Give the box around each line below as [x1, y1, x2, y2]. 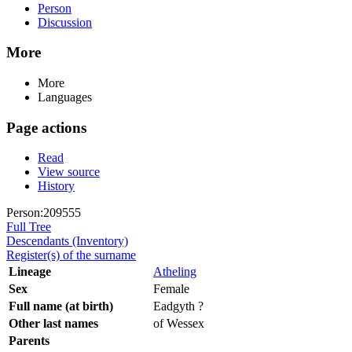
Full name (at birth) [9, 299, 113, 313]
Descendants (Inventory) [6, 234, 128, 248]
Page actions [6, 119, 86, 136]
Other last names [9, 317, 98, 331]
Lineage [9, 265, 51, 279]
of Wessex [153, 317, 204, 331]
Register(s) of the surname [6, 248, 136, 262]
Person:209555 [6, 206, 81, 220]
